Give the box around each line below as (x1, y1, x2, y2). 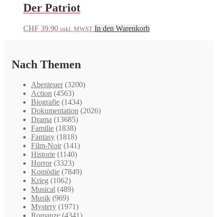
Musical (31, 185, 55, 194)
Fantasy (31, 133, 55, 141)
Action (31, 89, 52, 98)
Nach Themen (12, 58, 81, 71)
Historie (31, 150, 55, 159)
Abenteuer (31, 80, 63, 89)
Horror (31, 159, 52, 168)
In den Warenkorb (94, 24, 150, 32)
